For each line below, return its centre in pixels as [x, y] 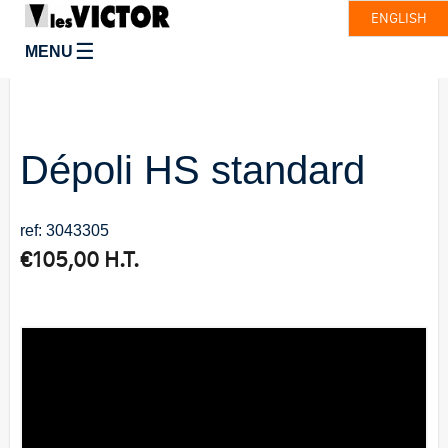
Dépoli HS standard [192, 170]
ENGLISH [398, 17]
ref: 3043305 [64, 231]
